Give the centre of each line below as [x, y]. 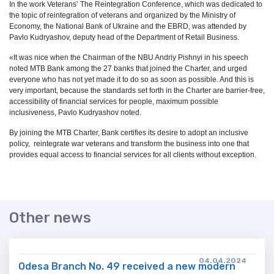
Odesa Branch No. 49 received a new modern [127, 266]
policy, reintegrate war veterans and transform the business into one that [129, 144]
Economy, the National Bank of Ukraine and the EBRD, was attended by [128, 26]
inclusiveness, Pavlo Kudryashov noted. [75, 113]
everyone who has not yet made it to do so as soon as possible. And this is [131, 80]
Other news [50, 218]
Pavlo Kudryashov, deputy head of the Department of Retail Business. [124, 37]
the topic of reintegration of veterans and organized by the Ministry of [122, 15]
